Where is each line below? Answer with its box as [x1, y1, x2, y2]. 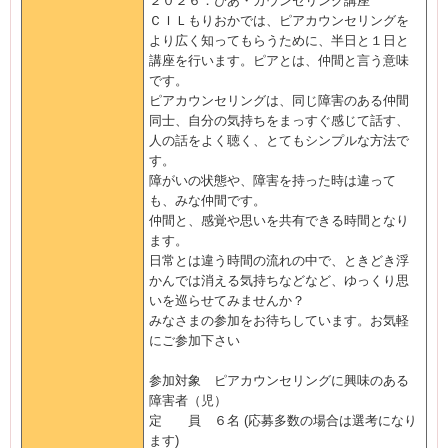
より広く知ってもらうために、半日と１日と [149, 33, 409, 48]
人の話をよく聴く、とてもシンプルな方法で [149, 133, 409, 148]
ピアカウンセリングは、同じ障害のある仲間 [149, 93, 409, 108]
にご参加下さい [149, 333, 240, 348]
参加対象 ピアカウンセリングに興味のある [149, 373, 409, 388]
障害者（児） [149, 393, 227, 408]
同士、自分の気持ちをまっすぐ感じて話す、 [149, 113, 409, 128]
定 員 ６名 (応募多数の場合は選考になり [149, 413, 417, 428]
